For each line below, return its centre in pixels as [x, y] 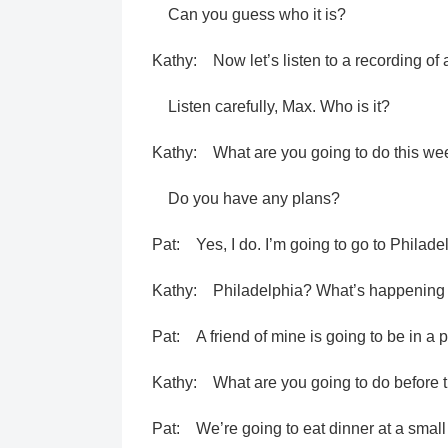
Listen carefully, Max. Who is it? [271, 106]
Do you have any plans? [246, 198]
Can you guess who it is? [249, 14]
